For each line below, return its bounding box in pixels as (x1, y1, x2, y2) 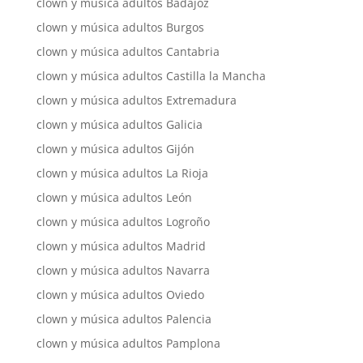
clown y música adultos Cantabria (36, 44, 220, 59)
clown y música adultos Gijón (36, 141, 194, 156)
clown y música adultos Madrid (36, 238, 206, 254)
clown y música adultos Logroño (36, 214, 210, 229)
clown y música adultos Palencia (36, 311, 211, 327)
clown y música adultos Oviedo (36, 287, 204, 302)
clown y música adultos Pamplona (36, 335, 220, 351)
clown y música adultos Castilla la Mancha (36, 68, 266, 83)
